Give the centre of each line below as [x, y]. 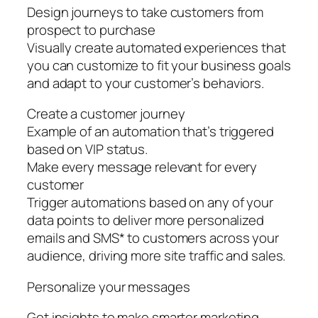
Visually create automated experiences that [157, 47]
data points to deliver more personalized [146, 220]
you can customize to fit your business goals [159, 65]
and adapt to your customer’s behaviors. [146, 83]
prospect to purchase [91, 29]
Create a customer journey [106, 114]
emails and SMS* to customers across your [153, 238]
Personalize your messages [109, 286]
